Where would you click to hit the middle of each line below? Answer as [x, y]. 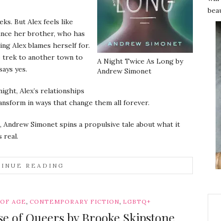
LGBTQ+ [137, 201]
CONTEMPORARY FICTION [75, 201]
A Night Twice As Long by [140, 61]
